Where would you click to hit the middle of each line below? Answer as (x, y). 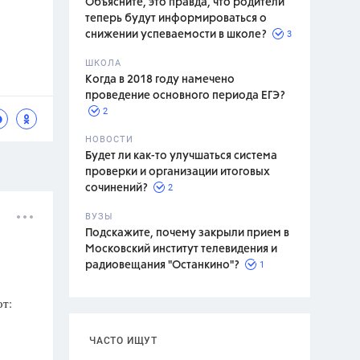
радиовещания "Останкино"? (162, 265)
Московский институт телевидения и (181, 249)
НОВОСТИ (109, 139)
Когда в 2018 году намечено (160, 80)
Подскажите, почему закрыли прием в (187, 233)
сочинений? (117, 188)
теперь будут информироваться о (176, 18)
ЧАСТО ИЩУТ (123, 341)
